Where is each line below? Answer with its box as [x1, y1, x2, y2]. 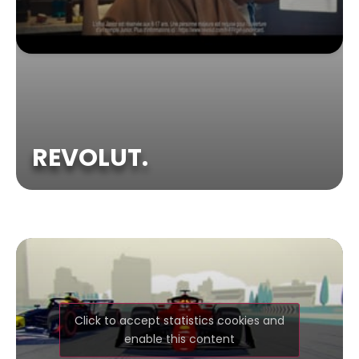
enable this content [124, 330, 235, 347]
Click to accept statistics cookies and [75, 312, 284, 329]
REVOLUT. [32, 141, 148, 175]
